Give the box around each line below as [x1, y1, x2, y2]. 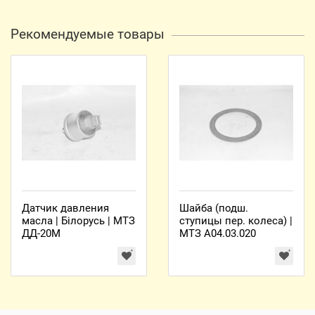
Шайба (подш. [179, 202, 248, 214]
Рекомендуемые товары [11, 26, 165, 42]
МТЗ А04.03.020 [179, 227, 256, 240]
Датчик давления [22, 202, 109, 214]
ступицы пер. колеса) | [179, 214, 292, 227]
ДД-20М [22, 227, 60, 240]
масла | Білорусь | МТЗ [22, 214, 135, 227]
